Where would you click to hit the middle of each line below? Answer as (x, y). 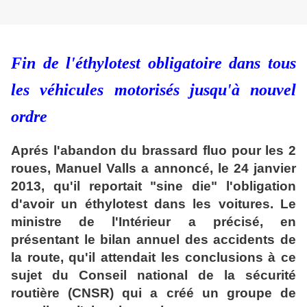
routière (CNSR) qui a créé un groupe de (153, 293)
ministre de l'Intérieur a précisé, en (153, 221)
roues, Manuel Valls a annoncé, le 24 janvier (153, 168)
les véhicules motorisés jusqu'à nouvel (153, 89)
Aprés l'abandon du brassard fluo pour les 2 (153, 150)
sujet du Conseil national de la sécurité (153, 275)
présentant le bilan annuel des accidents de (153, 239)
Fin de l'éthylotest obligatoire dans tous (153, 63)
